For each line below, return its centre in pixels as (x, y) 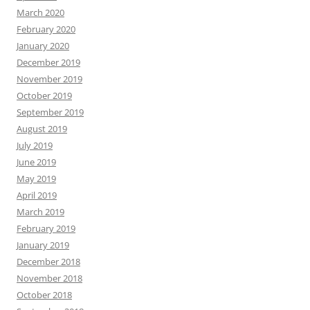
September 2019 (50, 112)
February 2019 (46, 229)
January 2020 (43, 46)
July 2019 (35, 146)
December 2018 (48, 262)
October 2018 (44, 295)
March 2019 (40, 212)
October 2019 (44, 96)
